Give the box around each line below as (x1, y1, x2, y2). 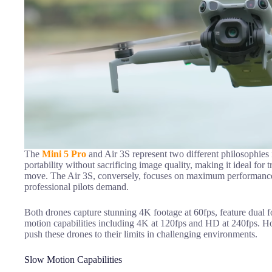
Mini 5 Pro (42, 148, 86, 159)
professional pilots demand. (24, 181, 129, 192)
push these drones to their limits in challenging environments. (24, 228, 257, 239)
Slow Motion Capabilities (24, 254, 122, 265)
